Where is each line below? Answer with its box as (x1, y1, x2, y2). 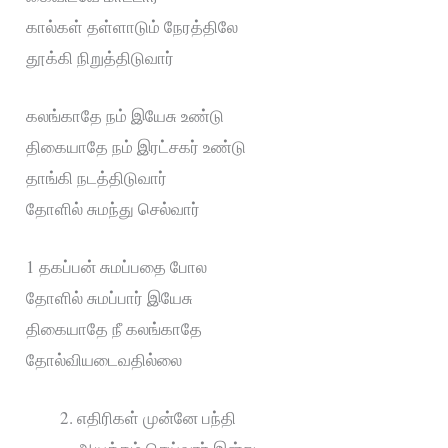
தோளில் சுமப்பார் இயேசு (26, 286, 194, 310)
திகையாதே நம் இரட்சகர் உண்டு (26, 134, 247, 158)
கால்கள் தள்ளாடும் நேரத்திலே (26, 14, 239, 38)
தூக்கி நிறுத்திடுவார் (26, 45, 175, 69)
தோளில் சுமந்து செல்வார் (26, 196, 201, 220)
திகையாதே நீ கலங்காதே (26, 317, 203, 341)
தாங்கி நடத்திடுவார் (26, 165, 168, 189)
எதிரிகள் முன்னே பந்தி (77, 406, 237, 430)
